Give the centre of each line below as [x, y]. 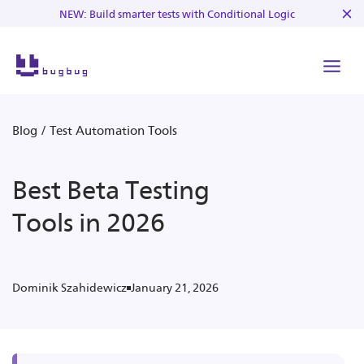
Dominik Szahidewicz [69, 288]
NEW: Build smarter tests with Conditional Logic [177, 14]
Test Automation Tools [113, 131]
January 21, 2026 [175, 288]
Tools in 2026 [89, 223]
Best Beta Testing [111, 190]
